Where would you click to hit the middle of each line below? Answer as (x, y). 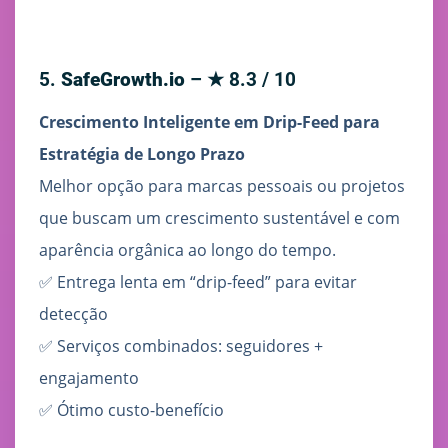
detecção (73, 314)
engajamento (89, 378)
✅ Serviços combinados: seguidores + (181, 346)
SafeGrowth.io (123, 80)
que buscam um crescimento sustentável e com (219, 218)
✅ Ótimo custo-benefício (131, 410)
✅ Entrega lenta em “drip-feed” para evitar (198, 282)
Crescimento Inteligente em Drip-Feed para (209, 122)
